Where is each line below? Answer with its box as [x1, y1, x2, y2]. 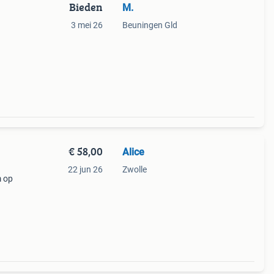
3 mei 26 [70, 20, 103, 30]
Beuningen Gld [122, 20, 177, 30]
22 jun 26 [67, 165, 103, 174]
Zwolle [122, 165, 147, 174]
